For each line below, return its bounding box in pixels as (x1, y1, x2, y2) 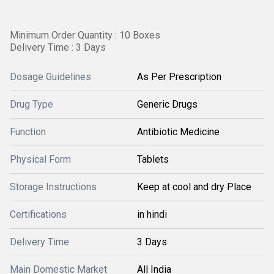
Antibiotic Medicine (137, 126, 220, 138)
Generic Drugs (137, 98, 198, 110)
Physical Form (10, 154, 71, 165)
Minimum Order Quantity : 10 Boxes (10, 29, 160, 41)
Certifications (10, 209, 67, 220)
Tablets (137, 154, 169, 165)
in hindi (137, 209, 167, 220)
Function (10, 126, 46, 138)
